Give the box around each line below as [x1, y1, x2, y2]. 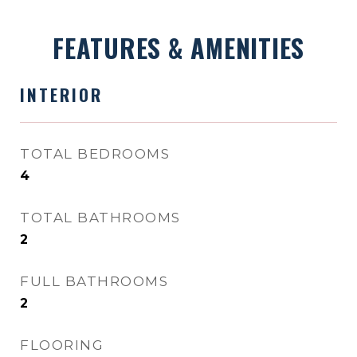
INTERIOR [20, 82, 103, 107]
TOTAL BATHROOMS [20, 210, 181, 226]
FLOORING [20, 337, 104, 353]
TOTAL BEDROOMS [20, 146, 170, 162]
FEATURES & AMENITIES [53, 29, 304, 66]
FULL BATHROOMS [20, 273, 168, 289]
